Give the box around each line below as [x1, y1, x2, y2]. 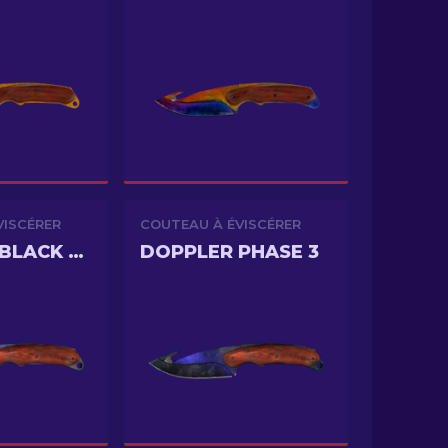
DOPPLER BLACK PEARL [68, 241, 84, 263]
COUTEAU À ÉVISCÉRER [140, 216, 301, 232]
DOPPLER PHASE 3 [140, 241, 319, 263]
